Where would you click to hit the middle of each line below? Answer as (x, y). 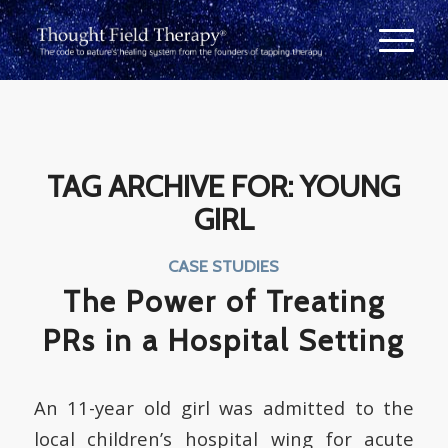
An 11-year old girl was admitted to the (224, 407)
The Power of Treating (223, 301)
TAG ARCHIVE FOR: (174, 186)
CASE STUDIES (224, 266)
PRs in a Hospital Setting (224, 340)
